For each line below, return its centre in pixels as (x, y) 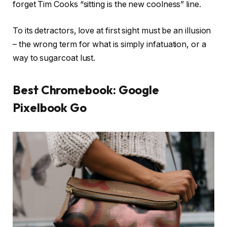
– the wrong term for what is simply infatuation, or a (109, 44)
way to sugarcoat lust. (54, 58)
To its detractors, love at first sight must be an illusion (112, 30)
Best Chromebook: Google (86, 89)
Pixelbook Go (50, 107)
